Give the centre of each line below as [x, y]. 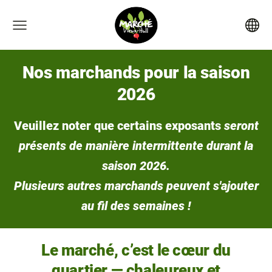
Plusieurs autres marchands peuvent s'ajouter [136, 186]
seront [241, 126]
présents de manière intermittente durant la [136, 146]
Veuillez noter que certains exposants [119, 126]
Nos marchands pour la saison [136, 73]
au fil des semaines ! [136, 206]
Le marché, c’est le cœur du [136, 250]
